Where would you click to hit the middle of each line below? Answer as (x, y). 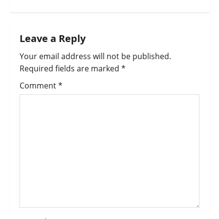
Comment (39, 86)
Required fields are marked (70, 69)
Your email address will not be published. (95, 56)
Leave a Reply (53, 39)
